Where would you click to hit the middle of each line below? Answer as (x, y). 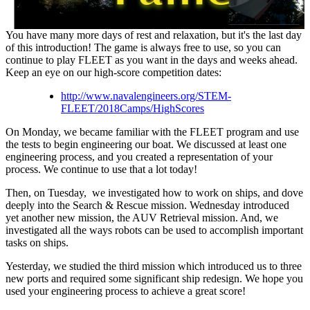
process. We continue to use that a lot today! (103, 170)
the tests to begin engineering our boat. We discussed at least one (146, 145)
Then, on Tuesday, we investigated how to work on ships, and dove (154, 193)
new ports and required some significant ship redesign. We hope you (154, 279)
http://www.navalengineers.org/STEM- (146, 96)
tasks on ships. (40, 243)
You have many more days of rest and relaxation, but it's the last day (154, 35)
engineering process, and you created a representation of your (139, 157)
